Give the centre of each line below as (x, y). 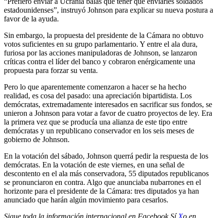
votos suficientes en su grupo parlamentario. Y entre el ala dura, (101, 44)
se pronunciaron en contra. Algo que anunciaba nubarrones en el (102, 182)
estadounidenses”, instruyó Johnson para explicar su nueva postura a (109, 10)
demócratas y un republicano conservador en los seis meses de (99, 130)
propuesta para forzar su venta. (51, 70)
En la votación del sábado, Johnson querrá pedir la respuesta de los (106, 156)
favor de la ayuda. (31, 18)
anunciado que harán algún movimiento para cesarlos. (86, 200)
